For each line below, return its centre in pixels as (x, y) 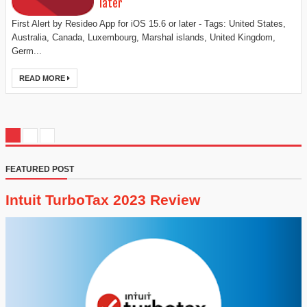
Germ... (27, 51)
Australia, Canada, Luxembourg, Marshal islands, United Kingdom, (144, 38)
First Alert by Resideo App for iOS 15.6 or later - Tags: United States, (149, 24)
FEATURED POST (40, 170)
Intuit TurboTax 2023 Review (103, 200)
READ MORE (43, 78)
